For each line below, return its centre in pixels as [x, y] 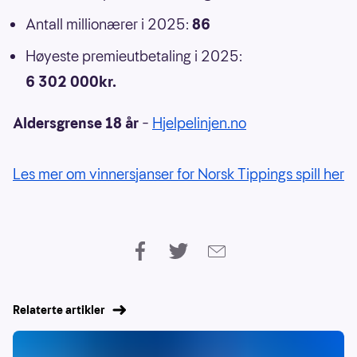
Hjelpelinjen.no [199, 124]
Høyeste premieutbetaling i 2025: [134, 57]
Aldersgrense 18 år [76, 124]
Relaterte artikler [59, 310]
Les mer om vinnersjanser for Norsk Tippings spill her [178, 175]
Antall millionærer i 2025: [109, 25]
